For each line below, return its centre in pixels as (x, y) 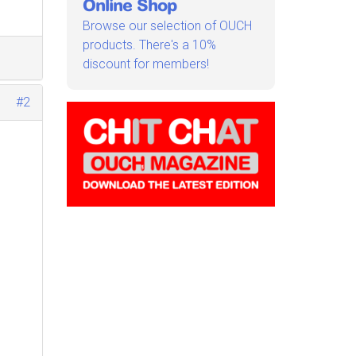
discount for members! (145, 64)
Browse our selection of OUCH (167, 26)
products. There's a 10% (149, 45)
